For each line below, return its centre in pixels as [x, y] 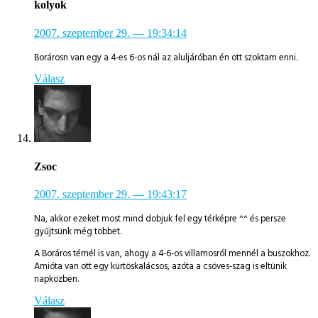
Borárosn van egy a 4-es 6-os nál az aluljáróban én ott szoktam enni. [166, 57]
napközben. [56, 279]
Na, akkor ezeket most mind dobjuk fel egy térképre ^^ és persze [160, 218]
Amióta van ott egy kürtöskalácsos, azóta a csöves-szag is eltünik [160, 266]
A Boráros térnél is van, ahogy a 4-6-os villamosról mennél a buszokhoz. [172, 253]
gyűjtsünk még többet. [78, 231]
